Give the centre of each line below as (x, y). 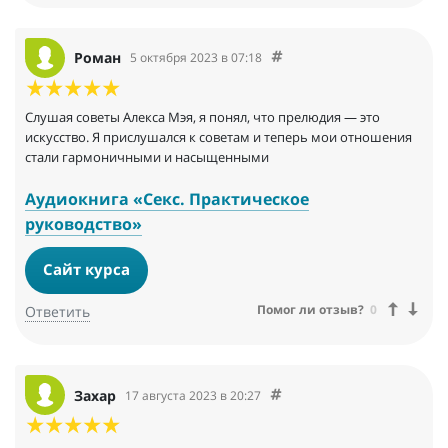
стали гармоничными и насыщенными (147, 156)
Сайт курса (87, 269)
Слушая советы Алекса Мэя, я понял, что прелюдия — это (202, 116)
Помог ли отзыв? (310, 309)
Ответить (57, 312)
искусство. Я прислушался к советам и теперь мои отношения (218, 136)
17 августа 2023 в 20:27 (193, 395)
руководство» (83, 223)
